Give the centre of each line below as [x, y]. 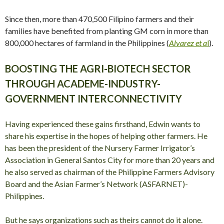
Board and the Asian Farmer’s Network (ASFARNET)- [96, 183]
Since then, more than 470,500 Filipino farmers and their [99, 18]
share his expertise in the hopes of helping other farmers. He [106, 135]
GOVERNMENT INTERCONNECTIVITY [93, 98]
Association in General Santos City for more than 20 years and [110, 159]
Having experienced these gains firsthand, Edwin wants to [103, 123]
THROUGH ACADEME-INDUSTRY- [83, 83]
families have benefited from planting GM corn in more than [107, 30]
